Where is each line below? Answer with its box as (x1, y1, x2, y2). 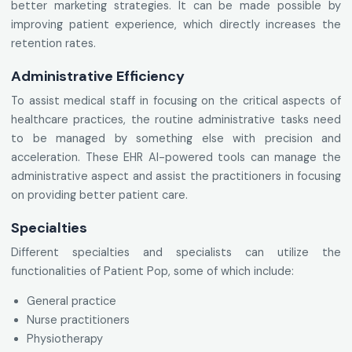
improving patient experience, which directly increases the (11, 17, 341, 32)
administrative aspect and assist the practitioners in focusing (11, 169, 341, 184)
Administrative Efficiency (11, 67, 185, 86)
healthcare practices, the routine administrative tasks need (11, 112, 341, 127)
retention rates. (11, 36, 96, 51)
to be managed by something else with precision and (11, 131, 341, 146)
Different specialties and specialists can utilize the (11, 245, 341, 260)
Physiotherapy (27, 332, 103, 346)
